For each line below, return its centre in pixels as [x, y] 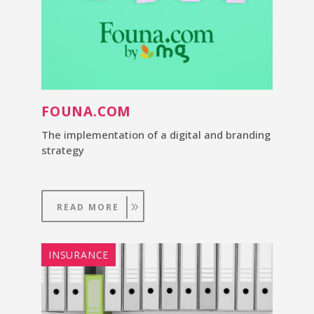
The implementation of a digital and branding [156, 135]
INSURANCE [79, 255]
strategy [63, 150]
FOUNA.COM [87, 112]
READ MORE [88, 207]
